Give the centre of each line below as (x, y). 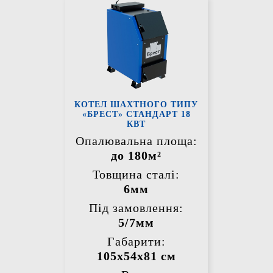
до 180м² (136, 156)
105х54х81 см (136, 256)
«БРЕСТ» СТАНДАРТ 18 (136, 115)
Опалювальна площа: (136, 141)
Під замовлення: (136, 208)
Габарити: (136, 242)
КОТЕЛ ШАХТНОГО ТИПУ (136, 105)
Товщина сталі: (136, 175)
